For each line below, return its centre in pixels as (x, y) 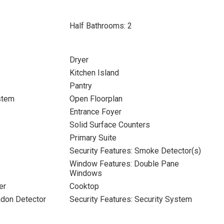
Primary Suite (93, 138)
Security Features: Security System (130, 199)
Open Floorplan (96, 99)
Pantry (80, 86)
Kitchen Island (94, 73)
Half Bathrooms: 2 (100, 26)
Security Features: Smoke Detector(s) (135, 151)
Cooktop (84, 186)
